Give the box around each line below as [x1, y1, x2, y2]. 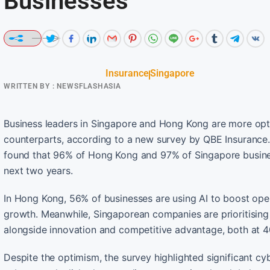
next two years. [4, 164, 73, 177]
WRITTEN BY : [4, 81, 55, 90]
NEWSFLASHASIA [54, 81, 121, 90]
